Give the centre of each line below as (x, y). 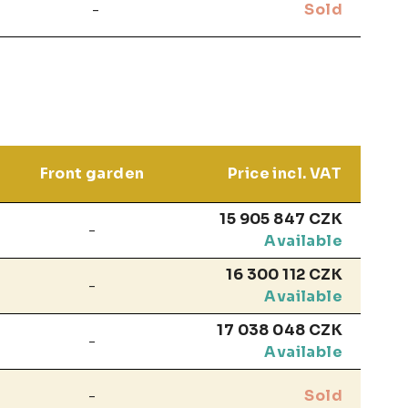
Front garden (92, 174)
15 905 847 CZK (281, 219)
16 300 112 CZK (284, 275)
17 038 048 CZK (280, 331)
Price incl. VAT (285, 174)
